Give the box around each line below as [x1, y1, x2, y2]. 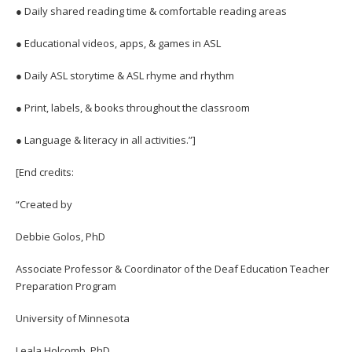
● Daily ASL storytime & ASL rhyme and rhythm [16, 68, 234, 82]
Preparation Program [16, 278, 119, 293]
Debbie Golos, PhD [16, 229, 108, 244]
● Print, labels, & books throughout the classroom [16, 100, 250, 115]
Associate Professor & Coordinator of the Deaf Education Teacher [16, 261, 329, 276]
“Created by [16, 196, 75, 211]
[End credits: [16, 164, 76, 179]
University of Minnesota [16, 310, 130, 325]
